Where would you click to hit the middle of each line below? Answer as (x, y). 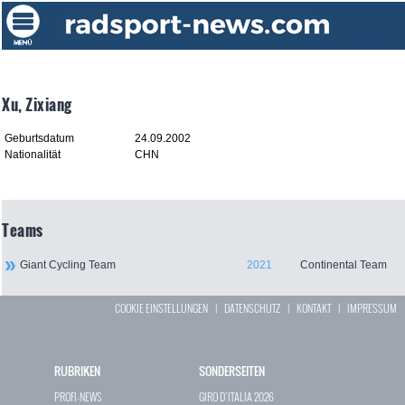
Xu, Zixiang (37, 104)
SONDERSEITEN (232, 371)
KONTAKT (314, 308)
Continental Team (344, 265)
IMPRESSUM (372, 308)
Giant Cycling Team (68, 265)
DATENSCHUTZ (253, 308)
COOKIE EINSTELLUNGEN (162, 308)
